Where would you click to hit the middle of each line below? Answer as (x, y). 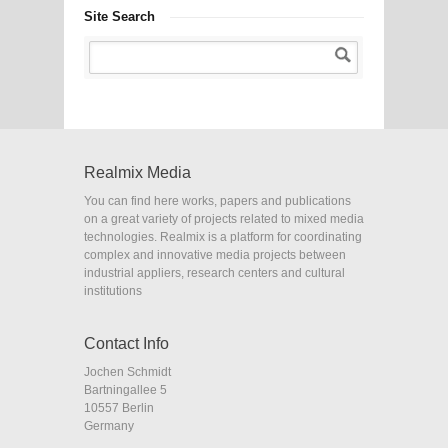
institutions (113, 290)
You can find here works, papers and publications (217, 200)
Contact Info (126, 343)
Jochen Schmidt (127, 371)
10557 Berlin (119, 407)
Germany (109, 425)
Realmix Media (137, 172)
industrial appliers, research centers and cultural (214, 272)
